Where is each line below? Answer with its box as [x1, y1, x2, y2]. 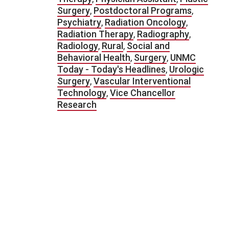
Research [57, 99, 97, 110]
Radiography [137, 29, 189, 39]
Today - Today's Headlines [57, 64, 166, 75]
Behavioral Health [57, 52, 130, 63]
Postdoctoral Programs [94, 5, 192, 16]
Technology [57, 87, 106, 98]
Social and [127, 40, 170, 51]
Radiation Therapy [57, 29, 133, 39]
